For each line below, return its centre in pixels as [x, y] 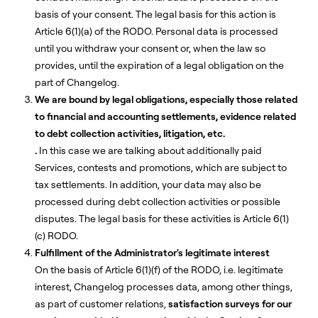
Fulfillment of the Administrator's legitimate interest [152, 253]
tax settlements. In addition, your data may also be [148, 185]
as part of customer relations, [102, 304]
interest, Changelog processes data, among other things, [164, 287]
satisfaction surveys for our [230, 304]
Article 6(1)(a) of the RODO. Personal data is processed [157, 31]
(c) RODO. [56, 236]
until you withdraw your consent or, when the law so [150, 48]
